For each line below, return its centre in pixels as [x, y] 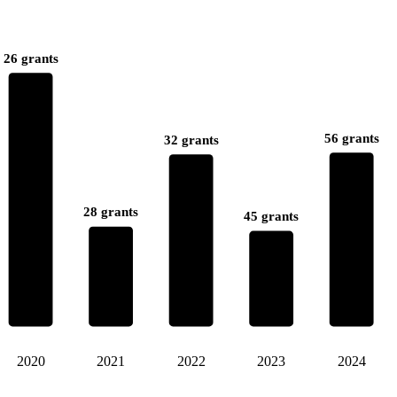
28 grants [111, 212]
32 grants [191, 140]
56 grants [351, 138]
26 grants [31, 58]
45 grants [272, 217]
